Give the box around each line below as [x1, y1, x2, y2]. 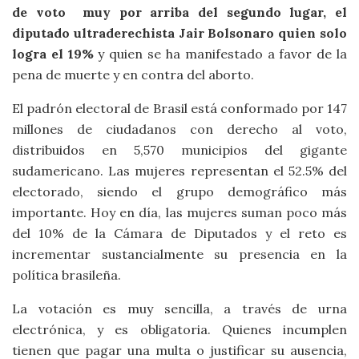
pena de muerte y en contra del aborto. [12, 66, 254, 83]
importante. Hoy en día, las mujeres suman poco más [12, 204, 347, 220]
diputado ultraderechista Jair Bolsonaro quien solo [12, 24, 347, 41]
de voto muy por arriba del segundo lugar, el [12, 3, 347, 20]
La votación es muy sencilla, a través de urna [12, 300, 347, 317]
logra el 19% [12, 45, 94, 62]
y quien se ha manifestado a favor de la [93, 45, 348, 62]
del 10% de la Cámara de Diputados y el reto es [12, 224, 347, 241]
